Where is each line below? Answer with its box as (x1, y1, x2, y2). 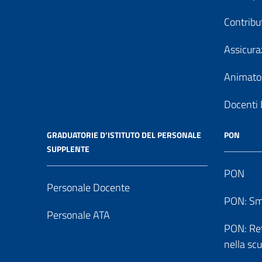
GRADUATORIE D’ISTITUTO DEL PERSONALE (47, 129, 201, 141)
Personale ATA (47, 207, 110, 223)
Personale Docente (47, 180, 130, 195)
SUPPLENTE (47, 143, 89, 155)
